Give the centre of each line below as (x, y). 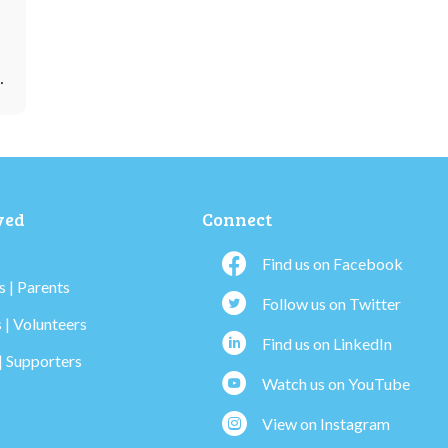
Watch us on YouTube (336, 384)
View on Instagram (326, 424)
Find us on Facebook (332, 264)
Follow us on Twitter (331, 304)
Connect (237, 219)
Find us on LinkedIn (327, 344)
